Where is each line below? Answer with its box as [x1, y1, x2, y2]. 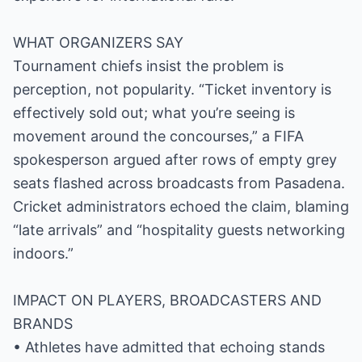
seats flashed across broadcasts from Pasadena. [13, 175, 345, 192]
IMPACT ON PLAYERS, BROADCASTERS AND [13, 292, 322, 309]
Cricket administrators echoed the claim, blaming [13, 198, 349, 215]
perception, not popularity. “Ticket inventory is [13, 81, 331, 98]
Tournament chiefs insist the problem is [13, 57, 284, 74]
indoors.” [13, 245, 74, 262]
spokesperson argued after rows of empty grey [13, 151, 337, 168]
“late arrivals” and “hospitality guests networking [13, 221, 345, 238]
